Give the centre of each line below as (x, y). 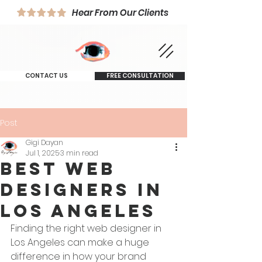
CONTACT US (46, 76)
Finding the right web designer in (87, 228)
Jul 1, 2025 (42, 153)
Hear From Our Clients (120, 12)
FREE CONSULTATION (140, 76)
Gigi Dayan (44, 142)
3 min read (79, 153)
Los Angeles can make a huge (81, 242)
